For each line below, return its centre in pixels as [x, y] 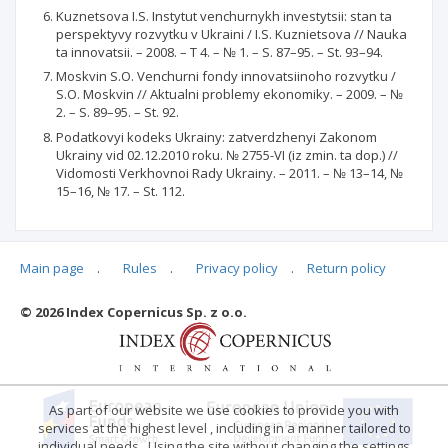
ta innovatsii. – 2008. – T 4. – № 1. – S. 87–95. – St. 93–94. [219, 51]
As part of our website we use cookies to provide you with [224, 410]
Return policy [346, 268]
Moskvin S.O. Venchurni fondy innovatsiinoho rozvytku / [226, 76]
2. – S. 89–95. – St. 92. [117, 112]
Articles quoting [86, 279]
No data [56, 337]
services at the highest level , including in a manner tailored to [224, 428]
